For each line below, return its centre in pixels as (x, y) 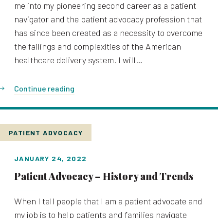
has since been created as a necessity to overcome (108, 33)
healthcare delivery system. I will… (78, 60)
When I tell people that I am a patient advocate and (108, 201)
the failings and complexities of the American (98, 46)
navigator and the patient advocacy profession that (108, 19)
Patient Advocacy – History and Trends (104, 176)
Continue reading (44, 88)
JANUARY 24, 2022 (51, 158)
